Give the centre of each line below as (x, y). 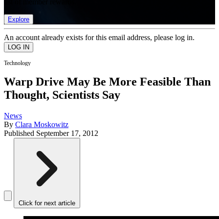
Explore (19, 19)
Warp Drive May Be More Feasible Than (107, 82)
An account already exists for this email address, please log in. (99, 37)
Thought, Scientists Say (62, 95)
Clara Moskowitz (42, 125)
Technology (17, 63)
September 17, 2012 (67, 133)
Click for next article (47, 203)
